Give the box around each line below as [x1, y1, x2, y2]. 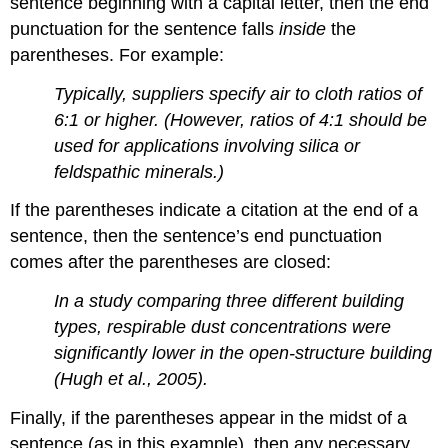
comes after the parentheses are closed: [10, 252, 332, 273]
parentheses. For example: [10, 44, 225, 65]
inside [279, 18, 327, 39]
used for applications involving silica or [54, 135, 361, 156]
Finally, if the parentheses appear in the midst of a [10, 407, 408, 428]
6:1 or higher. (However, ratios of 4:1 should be [54, 109, 428, 130]
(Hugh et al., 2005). [54, 369, 209, 390]
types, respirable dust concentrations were [54, 317, 392, 338]
